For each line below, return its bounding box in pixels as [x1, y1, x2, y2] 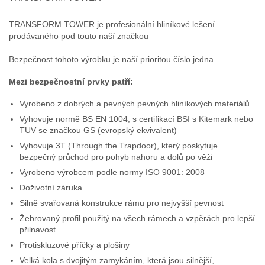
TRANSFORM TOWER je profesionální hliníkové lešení [9, 20, 215, 30]
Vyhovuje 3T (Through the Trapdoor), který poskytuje [20, 140, 218, 150]
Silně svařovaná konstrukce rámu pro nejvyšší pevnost [20, 198, 224, 208]
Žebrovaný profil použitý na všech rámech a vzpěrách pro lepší [20, 213, 256, 223]
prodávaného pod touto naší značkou [9, 31, 148, 41]
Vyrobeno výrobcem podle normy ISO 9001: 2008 [20, 167, 205, 177]
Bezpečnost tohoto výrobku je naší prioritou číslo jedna [9, 54, 214, 64]
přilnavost [20, 224, 56, 234]
